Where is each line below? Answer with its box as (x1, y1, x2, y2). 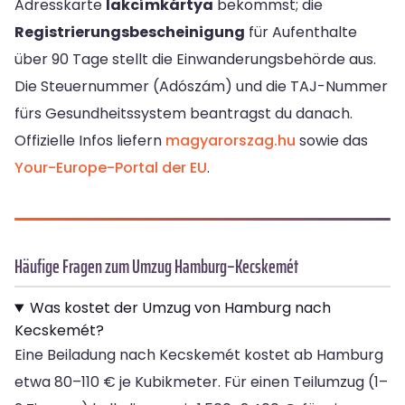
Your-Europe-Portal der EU (14, 157, 207, 179)
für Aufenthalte (245, 22, 357, 43)
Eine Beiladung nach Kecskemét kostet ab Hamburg (14, 344, 383, 366)
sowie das (296, 130, 368, 152)
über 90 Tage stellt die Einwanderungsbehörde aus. (14, 49, 376, 71)
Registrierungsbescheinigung (14, 22, 245, 43)
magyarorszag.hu (165, 130, 296, 152)
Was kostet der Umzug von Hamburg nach (29, 297, 331, 319)
